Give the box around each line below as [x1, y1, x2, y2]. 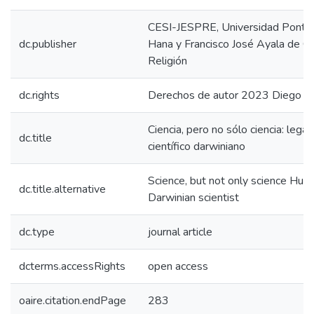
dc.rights [19, 88, 60, 103]
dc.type [19, 224, 55, 240]
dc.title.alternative [19, 182, 106, 197]
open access [148, 259, 208, 274]
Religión [148, 53, 187, 69]
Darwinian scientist [148, 190, 239, 205]
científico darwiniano [148, 139, 245, 154]
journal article [148, 224, 212, 240]
